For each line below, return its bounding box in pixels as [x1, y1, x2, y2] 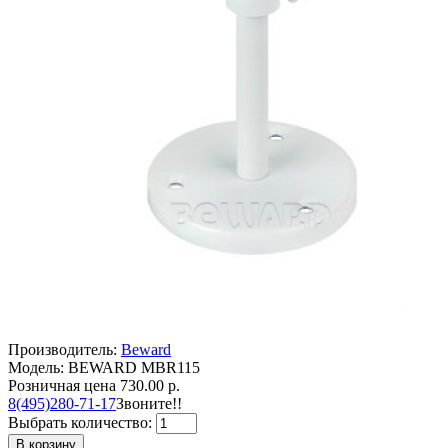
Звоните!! [116, 394, 182, 412]
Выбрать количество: [8, 413, 156, 431]
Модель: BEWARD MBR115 [8, 358, 200, 376]
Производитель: [8, 340, 121, 358]
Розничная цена [8, 376, 116, 394]
